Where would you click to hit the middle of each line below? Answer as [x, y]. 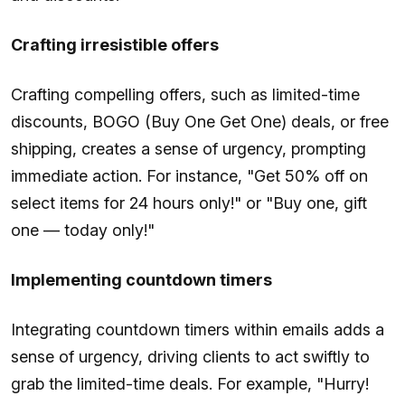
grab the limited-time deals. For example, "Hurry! [190, 383]
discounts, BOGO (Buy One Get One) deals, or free [200, 121]
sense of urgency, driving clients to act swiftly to [190, 356]
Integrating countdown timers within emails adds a [198, 329]
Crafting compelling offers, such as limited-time [185, 94]
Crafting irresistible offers [115, 44]
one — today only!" [83, 230]
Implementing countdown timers [141, 279]
